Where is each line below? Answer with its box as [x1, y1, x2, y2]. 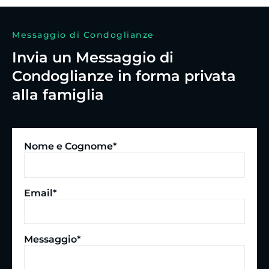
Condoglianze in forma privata [12, 67, 236, 85]
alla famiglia [12, 85, 104, 103]
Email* [24, 187, 57, 199]
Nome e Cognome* [24, 141, 117, 153]
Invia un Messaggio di [12, 48, 174, 66]
